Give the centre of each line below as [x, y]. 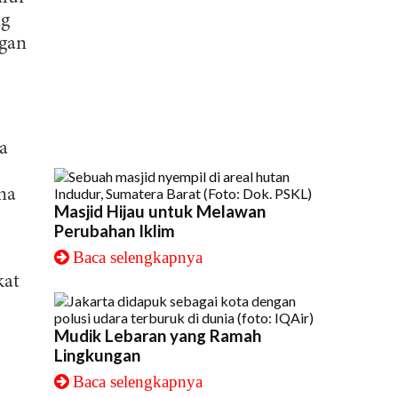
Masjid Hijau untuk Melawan [160, 211]
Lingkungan [97, 355]
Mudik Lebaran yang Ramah [158, 336]
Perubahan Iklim [115, 231]
